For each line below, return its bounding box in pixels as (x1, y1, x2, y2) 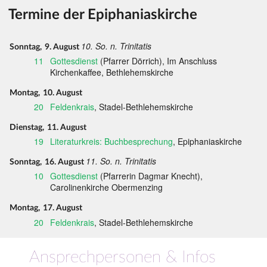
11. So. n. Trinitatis (85, 155, 156, 167)
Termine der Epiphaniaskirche (8, 7, 197, 22)
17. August (43, 204, 83, 213)
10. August (43, 88, 83, 97)
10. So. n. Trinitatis (80, 39, 151, 52)
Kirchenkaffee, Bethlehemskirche (50, 66, 173, 78)
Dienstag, (10, 123, 46, 132)
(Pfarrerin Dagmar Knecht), (98, 170, 203, 182)
